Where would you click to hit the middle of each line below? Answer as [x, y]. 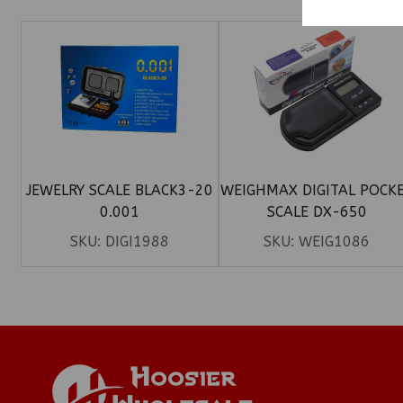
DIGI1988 [137, 242]
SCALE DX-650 [317, 212]
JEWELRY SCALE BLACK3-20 [119, 191]
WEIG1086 [335, 242]
